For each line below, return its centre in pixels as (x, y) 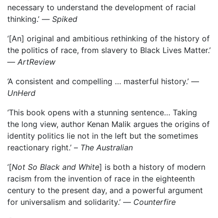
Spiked (65, 19)
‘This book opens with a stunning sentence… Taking (102, 112)
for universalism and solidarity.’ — (70, 202)
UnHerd (21, 93)
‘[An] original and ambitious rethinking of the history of (109, 38)
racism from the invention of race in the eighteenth (101, 179)
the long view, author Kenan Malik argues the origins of (109, 124)
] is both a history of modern (152, 167)
